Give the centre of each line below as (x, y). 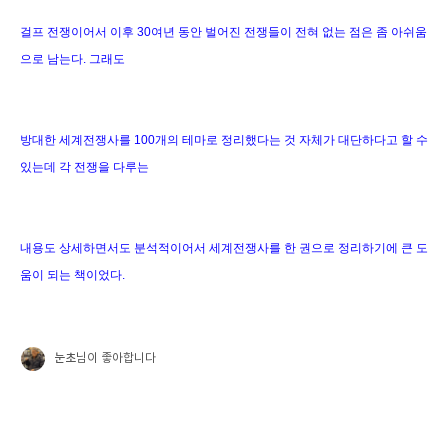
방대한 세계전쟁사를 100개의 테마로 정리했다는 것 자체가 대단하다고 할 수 (224, 139)
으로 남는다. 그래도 (74, 58)
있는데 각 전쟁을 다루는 (84, 166)
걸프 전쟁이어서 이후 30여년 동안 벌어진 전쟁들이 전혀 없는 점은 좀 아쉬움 (223, 31)
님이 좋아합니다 (116, 359)
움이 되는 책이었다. (74, 274)
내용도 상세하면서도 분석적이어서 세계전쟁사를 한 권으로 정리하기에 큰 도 (224, 247)
